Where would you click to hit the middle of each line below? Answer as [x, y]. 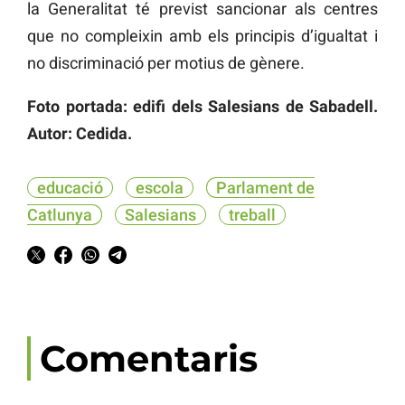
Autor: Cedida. [80, 133]
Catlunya [60, 214]
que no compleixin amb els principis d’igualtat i [202, 35]
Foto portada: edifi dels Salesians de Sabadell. [202, 106]
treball [252, 214]
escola [160, 187]
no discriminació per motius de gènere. [166, 62]
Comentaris [149, 358]
